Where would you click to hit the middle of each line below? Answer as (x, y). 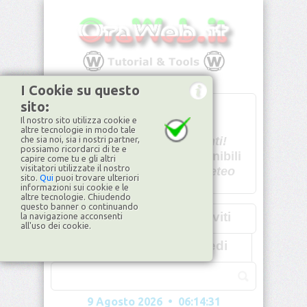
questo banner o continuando (79, 206)
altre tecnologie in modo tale (78, 130)
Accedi (206, 246)
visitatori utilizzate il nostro (75, 168)
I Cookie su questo (80, 90)
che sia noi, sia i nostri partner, (80, 139)
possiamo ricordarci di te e (74, 149)
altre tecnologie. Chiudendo (76, 197)
